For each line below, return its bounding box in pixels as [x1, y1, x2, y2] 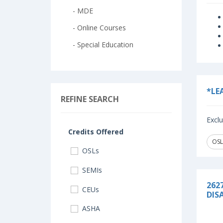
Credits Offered [68, 127, 123, 136]
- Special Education [67, 40, 133, 49]
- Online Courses [67, 23, 126, 32]
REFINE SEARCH [61, 94, 119, 105]
